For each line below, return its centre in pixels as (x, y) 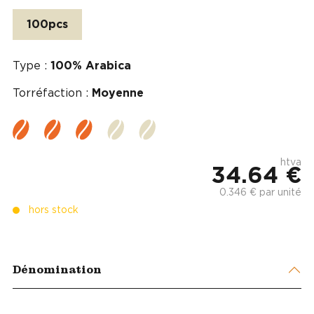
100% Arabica (91, 66)
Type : (32, 66)
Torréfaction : (52, 93)
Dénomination (57, 269)
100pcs (47, 24)
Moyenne (118, 93)
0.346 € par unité (260, 192)
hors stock (54, 210)
